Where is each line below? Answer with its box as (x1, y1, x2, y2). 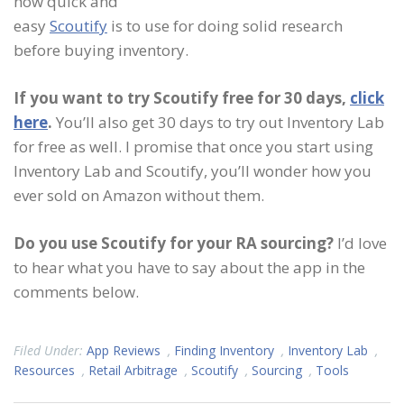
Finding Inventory (174, 341, 274, 359)
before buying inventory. (14, 39, 188, 60)
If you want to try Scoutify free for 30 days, (14, 87, 350, 108)
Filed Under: (14, 341, 87, 359)
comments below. (14, 280, 139, 302)
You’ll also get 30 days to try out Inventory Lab (52, 111, 384, 133)
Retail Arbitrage (88, 361, 178, 379)
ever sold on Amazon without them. (14, 184, 264, 206)
